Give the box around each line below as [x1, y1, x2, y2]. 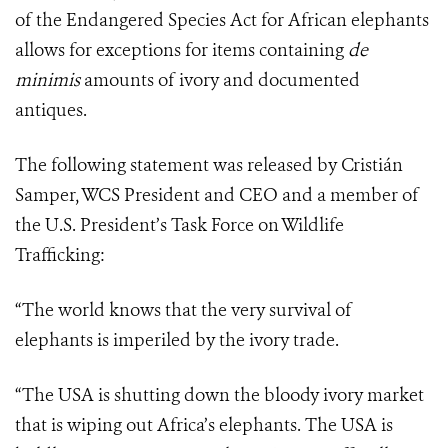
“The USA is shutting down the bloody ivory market [15, 383, 424, 408]
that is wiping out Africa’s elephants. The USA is [15, 413, 393, 438]
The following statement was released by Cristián [15, 153, 403, 178]
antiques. [15, 98, 87, 123]
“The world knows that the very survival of [15, 298, 352, 323]
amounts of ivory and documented [80, 68, 360, 93]
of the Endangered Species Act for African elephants [15, 8, 429, 33]
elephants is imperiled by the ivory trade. [15, 328, 339, 353]
